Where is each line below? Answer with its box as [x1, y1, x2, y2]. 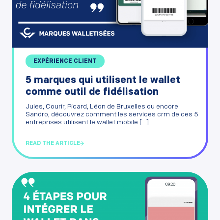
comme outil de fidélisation [26, 87, 159, 97]
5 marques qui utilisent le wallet [26, 75, 180, 85]
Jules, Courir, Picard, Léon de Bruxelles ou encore [26, 103, 178, 110]
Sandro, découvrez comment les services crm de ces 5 [26, 110, 198, 118]
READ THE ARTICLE [26, 140, 80, 146]
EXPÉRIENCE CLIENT [33, 58, 97, 64]
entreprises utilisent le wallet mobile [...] [26, 118, 149, 126]
